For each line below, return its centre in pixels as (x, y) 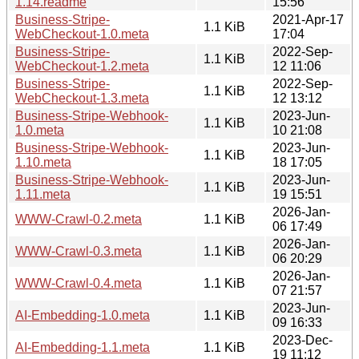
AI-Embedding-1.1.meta (83, 347)
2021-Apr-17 (308, 19)
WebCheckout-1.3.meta (82, 98)
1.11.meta (43, 194)
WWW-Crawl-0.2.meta (79, 219)
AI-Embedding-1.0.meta (83, 315)
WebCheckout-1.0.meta (82, 34)
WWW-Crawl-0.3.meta (79, 251)
